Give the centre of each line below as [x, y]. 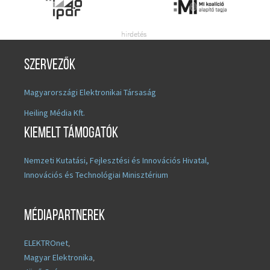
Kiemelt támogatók [71, 133]
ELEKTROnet [46, 243]
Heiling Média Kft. [55, 112]
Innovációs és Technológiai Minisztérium [96, 174]
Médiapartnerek [64, 216]
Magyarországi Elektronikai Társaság [90, 92]
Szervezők [50, 65]
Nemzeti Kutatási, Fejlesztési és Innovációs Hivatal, [117, 160]
